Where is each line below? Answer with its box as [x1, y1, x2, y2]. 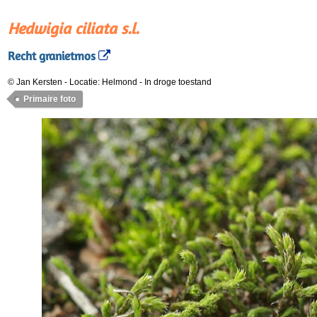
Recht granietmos [8, 49, 96, 64]
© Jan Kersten [8, 77, 62, 87]
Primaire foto [23, 94, 76, 104]
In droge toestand [144, 77, 212, 87]
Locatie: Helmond [69, 77, 139, 87]
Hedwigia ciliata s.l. [8, 19, 139, 38]
